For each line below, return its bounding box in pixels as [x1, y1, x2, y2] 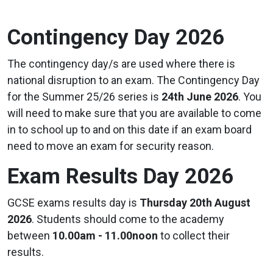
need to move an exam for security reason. [7, 139, 214, 152]
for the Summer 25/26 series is [7, 90, 159, 103]
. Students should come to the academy [32, 212, 224, 225]
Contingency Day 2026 [7, 24, 224, 50]
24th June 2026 [159, 90, 238, 103]
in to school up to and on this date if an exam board [7, 122, 252, 136]
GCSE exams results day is [7, 196, 140, 209]
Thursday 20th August [140, 196, 250, 209]
